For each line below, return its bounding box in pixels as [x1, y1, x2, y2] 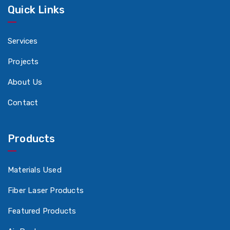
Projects [8, 57, 39, 67]
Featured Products [8, 206, 76, 216]
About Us [8, 78, 43, 87]
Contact [8, 98, 39, 108]
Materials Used [8, 165, 62, 175]
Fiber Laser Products [8, 186, 84, 196]
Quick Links [8, 4, 65, 16]
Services [8, 36, 38, 46]
